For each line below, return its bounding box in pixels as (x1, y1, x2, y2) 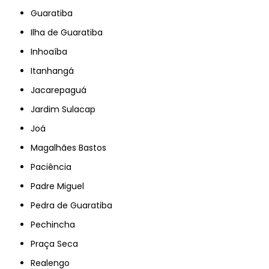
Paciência (35, 160, 72, 173)
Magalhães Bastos (38, 141, 107, 154)
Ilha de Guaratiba (32, 26, 103, 38)
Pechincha (35, 218, 76, 231)
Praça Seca (35, 237, 79, 250)
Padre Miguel (35, 180, 85, 192)
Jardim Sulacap (35, 103, 96, 115)
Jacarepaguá (35, 83, 87, 96)
